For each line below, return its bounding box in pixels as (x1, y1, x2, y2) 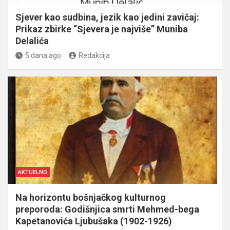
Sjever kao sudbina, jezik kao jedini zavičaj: (15, 11, 199, 23)
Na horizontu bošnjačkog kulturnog (15, 191, 166, 203)
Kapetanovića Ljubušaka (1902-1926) (15, 215, 172, 226)
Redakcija (79, 51, 110, 60)
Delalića (15, 35, 49, 46)
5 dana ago (25, 51, 61, 60)
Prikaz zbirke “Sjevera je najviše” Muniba (15, 23, 188, 34)
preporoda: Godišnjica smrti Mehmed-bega (15, 203, 199, 215)
